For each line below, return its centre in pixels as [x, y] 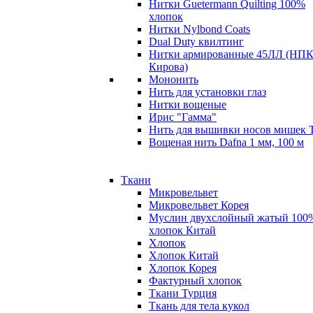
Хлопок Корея [183, 268]
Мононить [174, 79]
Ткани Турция [183, 293]
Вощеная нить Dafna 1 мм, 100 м [226, 142]
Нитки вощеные [188, 104]
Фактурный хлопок [195, 280]
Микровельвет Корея [199, 205]
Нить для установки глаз [208, 92]
